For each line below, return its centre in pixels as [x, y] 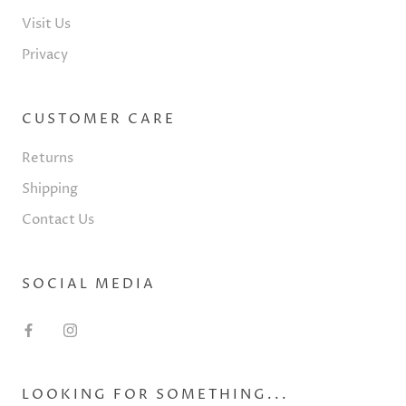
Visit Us [46, 24]
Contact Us [58, 220]
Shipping [50, 189]
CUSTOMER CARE [99, 120]
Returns [48, 159]
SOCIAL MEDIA [89, 285]
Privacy [45, 55]
